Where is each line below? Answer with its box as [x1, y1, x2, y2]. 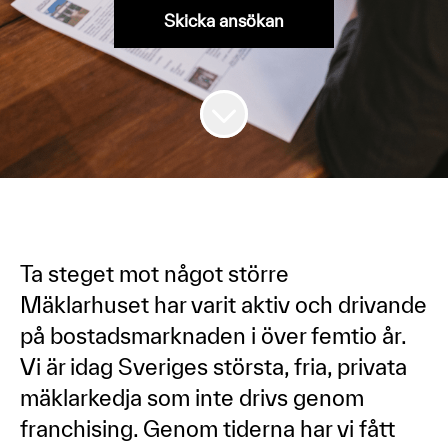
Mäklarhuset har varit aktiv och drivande [20, 292, 427, 317]
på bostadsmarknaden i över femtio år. [20, 323, 406, 348]
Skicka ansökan [164, 11, 284, 30]
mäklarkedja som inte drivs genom [20, 385, 364, 410]
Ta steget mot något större [20, 261, 289, 286]
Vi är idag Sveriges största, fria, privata [20, 354, 407, 379]
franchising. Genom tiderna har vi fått [20, 416, 395, 441]
